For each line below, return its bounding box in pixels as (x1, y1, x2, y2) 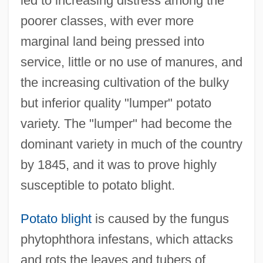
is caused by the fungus (91, 211, 229, 226)
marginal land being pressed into (20, 33, 204, 49)
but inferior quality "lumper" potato (20, 95, 211, 110)
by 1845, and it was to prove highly (20, 157, 217, 172)
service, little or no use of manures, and (20, 54, 242, 69)
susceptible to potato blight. (20, 177, 175, 193)
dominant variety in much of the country (20, 136, 242, 151)
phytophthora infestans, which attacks (20, 231, 233, 247)
